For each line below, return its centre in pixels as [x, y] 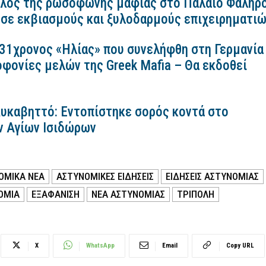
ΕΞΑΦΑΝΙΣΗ [56, 194]
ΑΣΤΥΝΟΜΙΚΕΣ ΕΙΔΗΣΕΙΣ [105, 176]
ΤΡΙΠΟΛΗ [196, 194]
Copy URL [240, 245]
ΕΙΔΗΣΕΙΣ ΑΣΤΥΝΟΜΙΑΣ [212, 176]
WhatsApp [100, 245]
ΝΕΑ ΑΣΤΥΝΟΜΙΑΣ [128, 194]
